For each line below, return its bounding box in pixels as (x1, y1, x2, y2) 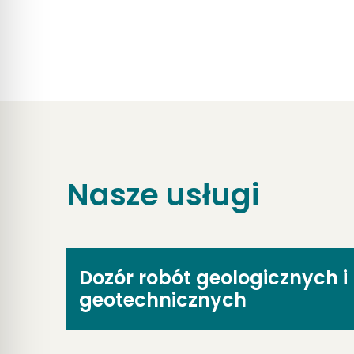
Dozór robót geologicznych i (78, 265, 348, 292)
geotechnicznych (78, 287, 247, 314)
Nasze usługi (66, 174, 260, 217)
